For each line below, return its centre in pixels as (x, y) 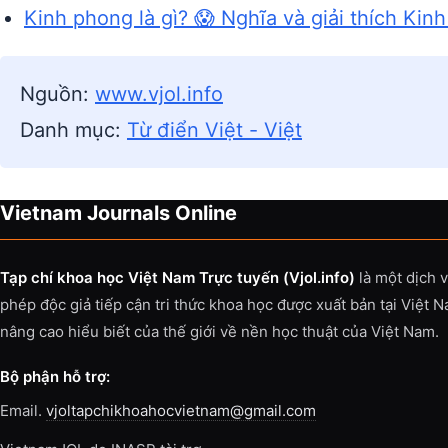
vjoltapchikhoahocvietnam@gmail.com (181, 410)
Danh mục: (73, 130)
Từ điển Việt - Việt (214, 130)
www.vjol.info (159, 94)
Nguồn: (57, 94)
